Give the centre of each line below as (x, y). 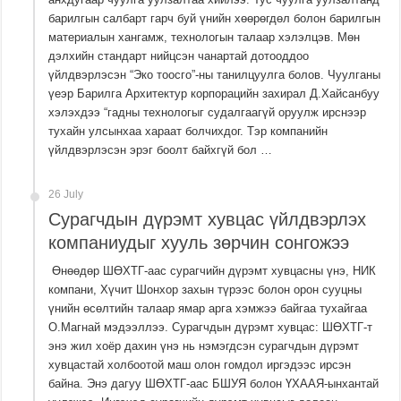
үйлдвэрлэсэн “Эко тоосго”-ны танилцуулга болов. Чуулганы (215, 75)
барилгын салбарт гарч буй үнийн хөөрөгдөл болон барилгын (215, 19)
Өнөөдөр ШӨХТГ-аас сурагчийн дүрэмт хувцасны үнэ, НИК (213, 271)
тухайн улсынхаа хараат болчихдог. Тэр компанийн (188, 132)
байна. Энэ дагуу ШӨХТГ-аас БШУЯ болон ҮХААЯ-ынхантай (214, 384)
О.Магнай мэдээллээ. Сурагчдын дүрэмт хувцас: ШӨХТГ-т (211, 328)
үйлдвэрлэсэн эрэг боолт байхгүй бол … (161, 150)
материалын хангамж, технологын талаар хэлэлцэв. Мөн (205, 38)
